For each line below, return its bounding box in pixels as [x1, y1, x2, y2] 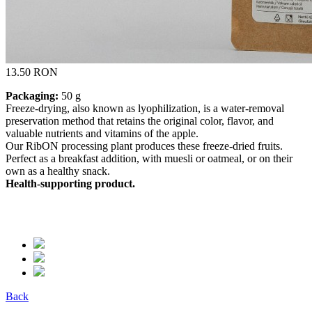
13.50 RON [6, 65, 58, 78]
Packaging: [6, 89, 58, 102]
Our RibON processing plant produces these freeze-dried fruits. [6, 139, 283, 152]
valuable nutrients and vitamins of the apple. [6, 127, 198, 139]
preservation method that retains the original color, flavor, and [6, 114, 274, 127]
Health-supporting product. [6, 177, 135, 189]
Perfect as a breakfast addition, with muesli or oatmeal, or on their [6, 152, 292, 164]
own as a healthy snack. [6, 164, 110, 177]
